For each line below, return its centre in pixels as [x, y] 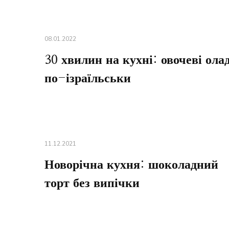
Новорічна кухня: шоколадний [131, 165]
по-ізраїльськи [88, 79]
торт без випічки [92, 184]
